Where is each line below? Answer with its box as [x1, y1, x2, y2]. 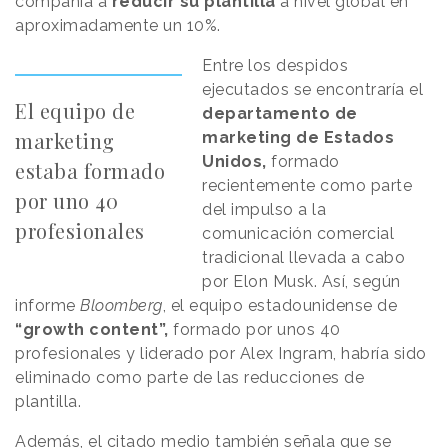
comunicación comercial [202, 223, 395, 243]
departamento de [202, 103, 358, 123]
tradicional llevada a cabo [202, 247, 406, 267]
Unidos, [202, 151, 267, 171]
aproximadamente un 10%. [15, 15, 225, 35]
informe [15, 295, 80, 315]
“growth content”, [15, 319, 173, 339]
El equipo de [15, 96, 135, 124]
